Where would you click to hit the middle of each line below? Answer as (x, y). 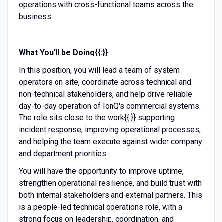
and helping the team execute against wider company (110, 141)
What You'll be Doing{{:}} (63, 52)
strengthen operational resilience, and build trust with (110, 183)
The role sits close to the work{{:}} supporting (97, 117)
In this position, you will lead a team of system (99, 70)
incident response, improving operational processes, (110, 129)
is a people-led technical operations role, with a (100, 207)
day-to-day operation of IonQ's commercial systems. (110, 106)
